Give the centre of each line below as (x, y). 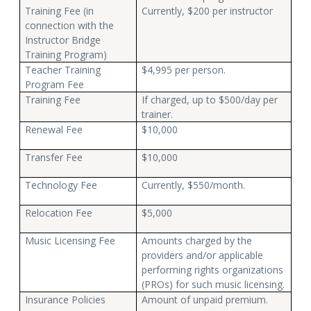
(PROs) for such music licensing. (213, 284)
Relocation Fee (59, 212)
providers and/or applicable (203, 255)
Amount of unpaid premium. (205, 299)
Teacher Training (63, 69)
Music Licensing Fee (70, 240)
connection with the (70, 25)
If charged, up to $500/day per (210, 99)
